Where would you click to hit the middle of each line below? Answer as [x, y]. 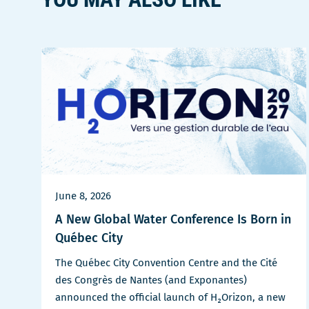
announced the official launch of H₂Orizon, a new [170, 298]
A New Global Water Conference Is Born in [173, 220]
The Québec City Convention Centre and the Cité [166, 263]
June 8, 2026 [83, 196]
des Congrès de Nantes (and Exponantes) [151, 280]
